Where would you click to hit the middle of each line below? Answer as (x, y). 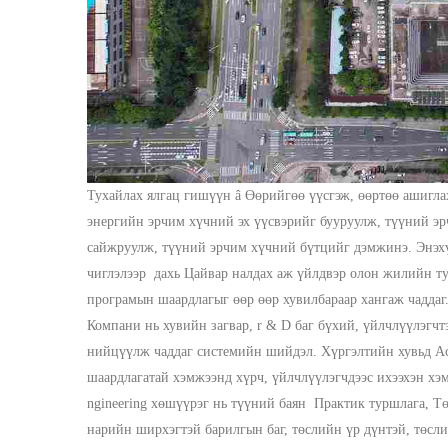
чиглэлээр (120, 273)
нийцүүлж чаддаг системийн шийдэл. (204, 351)
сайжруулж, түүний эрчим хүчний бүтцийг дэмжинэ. (251, 247)
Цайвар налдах (230, 273)
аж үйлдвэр (313, 273)
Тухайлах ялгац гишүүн (161, 195)
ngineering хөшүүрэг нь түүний (183, 403)
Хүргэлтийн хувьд (378, 351)
